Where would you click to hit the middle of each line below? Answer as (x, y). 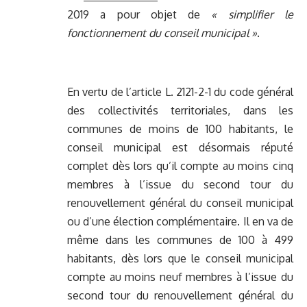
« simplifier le (253, 15)
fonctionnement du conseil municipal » (162, 33)
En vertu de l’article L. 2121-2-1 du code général (180, 92)
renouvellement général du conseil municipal (180, 203)
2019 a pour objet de (139, 15)
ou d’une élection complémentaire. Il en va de (180, 222)
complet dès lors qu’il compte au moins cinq (180, 166)
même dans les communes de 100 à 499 (180, 240)
